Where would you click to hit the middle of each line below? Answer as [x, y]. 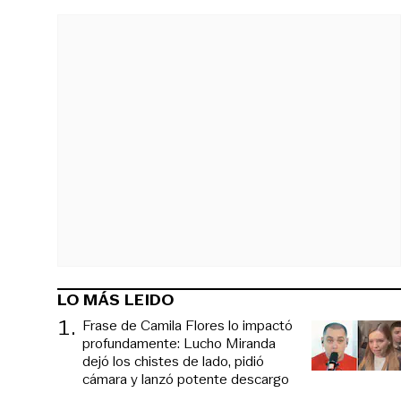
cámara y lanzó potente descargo [186, 379]
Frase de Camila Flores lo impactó [188, 325]
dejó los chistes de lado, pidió [173, 361]
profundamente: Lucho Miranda [179, 343]
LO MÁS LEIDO [116, 299]
